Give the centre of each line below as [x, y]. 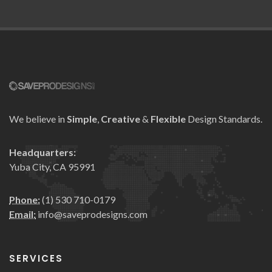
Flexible [168, 119]
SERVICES [36, 259]
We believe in [38, 119]
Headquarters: [42, 152]
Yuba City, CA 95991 [52, 167]
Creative [121, 119]
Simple [82, 119]
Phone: [25, 200]
